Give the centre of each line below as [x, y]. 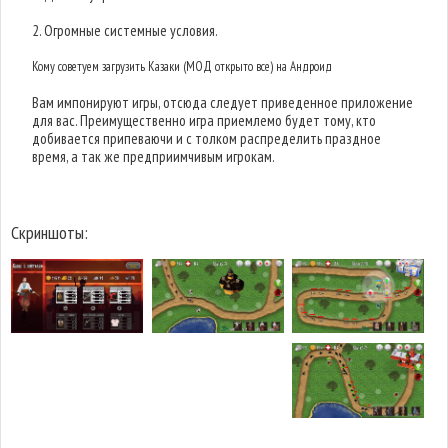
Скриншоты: [49, 232]
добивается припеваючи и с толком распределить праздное [207, 138]
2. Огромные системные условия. [125, 30]
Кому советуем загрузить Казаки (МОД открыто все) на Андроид [182, 66]
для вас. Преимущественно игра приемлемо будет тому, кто [204, 120]
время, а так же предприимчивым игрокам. [154, 156]
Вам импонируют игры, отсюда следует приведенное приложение [223, 102]
